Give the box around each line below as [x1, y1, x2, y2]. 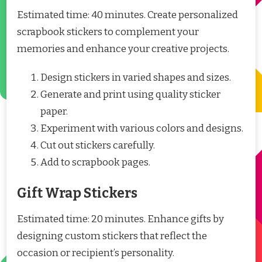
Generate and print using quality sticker [40, 88, 220, 101]
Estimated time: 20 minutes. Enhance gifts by [17, 213, 224, 226]
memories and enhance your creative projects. [17, 42, 229, 55]
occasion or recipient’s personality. [17, 247, 174, 260]
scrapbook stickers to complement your [17, 25, 199, 38]
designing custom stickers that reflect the [17, 230, 207, 243]
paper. [40, 105, 68, 118]
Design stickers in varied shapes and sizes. [40, 71, 231, 84]
